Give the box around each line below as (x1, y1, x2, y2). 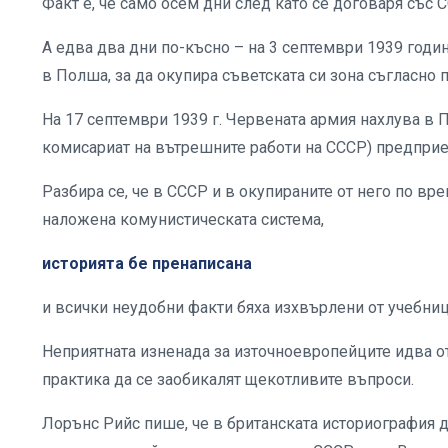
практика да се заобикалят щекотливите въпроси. (42, 369, 418, 389)
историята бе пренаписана (42, 253, 256, 273)
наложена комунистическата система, (42, 209, 328, 229)
